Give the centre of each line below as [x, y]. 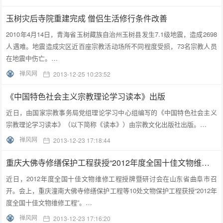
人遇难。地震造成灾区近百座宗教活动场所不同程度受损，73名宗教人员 [111, 46]
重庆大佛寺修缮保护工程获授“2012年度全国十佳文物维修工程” [206, 163]
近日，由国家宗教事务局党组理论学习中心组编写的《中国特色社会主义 [111, 112]
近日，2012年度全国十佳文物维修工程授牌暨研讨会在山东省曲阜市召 [111, 179]
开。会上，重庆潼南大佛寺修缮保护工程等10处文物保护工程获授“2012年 [111, 191]
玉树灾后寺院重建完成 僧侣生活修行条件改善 [87, 18]
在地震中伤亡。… [32, 58]
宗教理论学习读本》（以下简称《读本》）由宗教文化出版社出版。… [107, 124]
